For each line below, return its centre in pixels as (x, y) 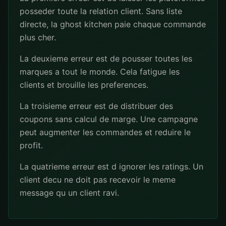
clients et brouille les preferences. (84, 85)
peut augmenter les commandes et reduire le (105, 132)
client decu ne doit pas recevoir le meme (98, 180)
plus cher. (38, 37)
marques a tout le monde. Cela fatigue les (100, 72)
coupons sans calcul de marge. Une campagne (109, 119)
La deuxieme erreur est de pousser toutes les (106, 59)
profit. (31, 145)
